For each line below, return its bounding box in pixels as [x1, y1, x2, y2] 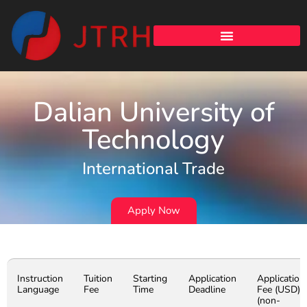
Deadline [188, 283, 225, 297]
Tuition [84, 272, 112, 286]
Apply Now [127, 204, 180, 218]
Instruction [17, 272, 63, 286]
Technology [82, 121, 225, 159]
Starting [133, 272, 167, 286]
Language [17, 283, 59, 297]
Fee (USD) [257, 283, 300, 297]
